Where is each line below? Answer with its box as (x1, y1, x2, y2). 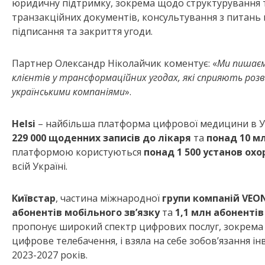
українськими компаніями (12, 85, 125, 99)
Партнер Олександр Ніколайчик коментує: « (12, 57, 217, 70)
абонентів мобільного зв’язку (12, 206, 160, 219)
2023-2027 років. (12, 248, 88, 262)
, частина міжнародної (56, 192, 162, 205)
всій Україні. (12, 160, 67, 173)
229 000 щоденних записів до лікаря (12, 131, 191, 145)
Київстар (12, 192, 56, 205)
